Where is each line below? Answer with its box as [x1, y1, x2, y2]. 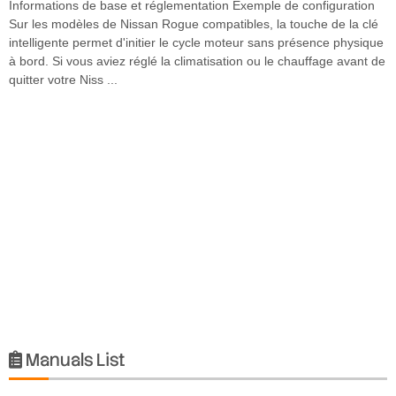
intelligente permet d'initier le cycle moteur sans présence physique [9, 34, 384, 49]
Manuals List [22, 347, 126, 371]
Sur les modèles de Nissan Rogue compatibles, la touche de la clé [9, 16, 378, 31]
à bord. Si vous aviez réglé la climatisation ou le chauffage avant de [9, 53, 385, 68]
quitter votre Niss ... [9, 72, 118, 87]
